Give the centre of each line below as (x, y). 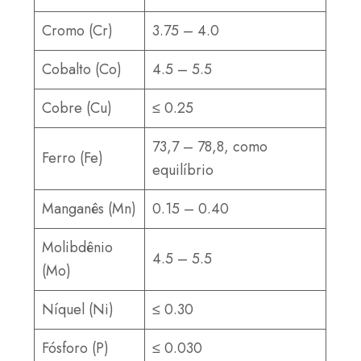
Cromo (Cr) (78, 30)
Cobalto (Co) (82, 69)
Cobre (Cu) (77, 108)
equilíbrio (183, 170)
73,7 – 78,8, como (210, 146)
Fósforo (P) (76, 348)
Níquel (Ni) (78, 309)
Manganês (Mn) (89, 208)
